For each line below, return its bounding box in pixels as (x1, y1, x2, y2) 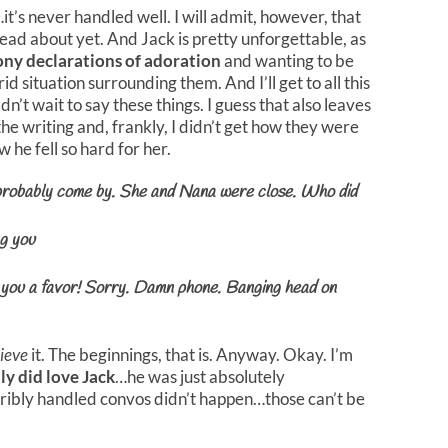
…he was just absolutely (115, 365, 285, 387)
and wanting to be (221, 49, 354, 71)
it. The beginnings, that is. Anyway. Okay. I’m (28, 343, 353, 365)
